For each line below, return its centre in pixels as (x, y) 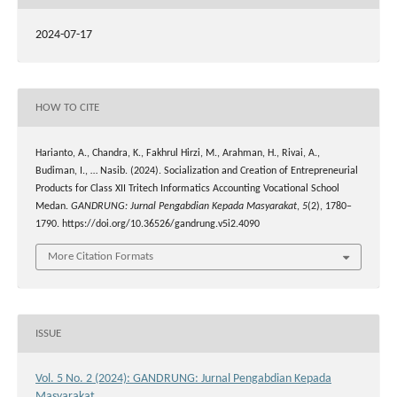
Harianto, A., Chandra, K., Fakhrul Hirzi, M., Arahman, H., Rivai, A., (178, 154)
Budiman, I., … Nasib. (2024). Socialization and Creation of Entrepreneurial (197, 171)
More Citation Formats (101, 257)
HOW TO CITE (67, 107)
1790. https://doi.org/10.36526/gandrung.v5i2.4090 (148, 225)
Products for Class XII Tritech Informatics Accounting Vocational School (187, 189)
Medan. (53, 207)
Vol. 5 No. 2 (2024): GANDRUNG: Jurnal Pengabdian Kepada (183, 379)
